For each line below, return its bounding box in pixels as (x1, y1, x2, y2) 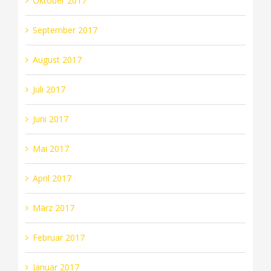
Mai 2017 (32, 142, 69, 154)
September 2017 (32, 24, 97, 36)
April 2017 (32, 172, 71, 184)
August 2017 (32, 53, 82, 65)
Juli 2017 (32, 83, 65, 95)
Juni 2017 (32, 113, 68, 125)
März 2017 (32, 201, 74, 214)
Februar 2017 (32, 231, 85, 243)
